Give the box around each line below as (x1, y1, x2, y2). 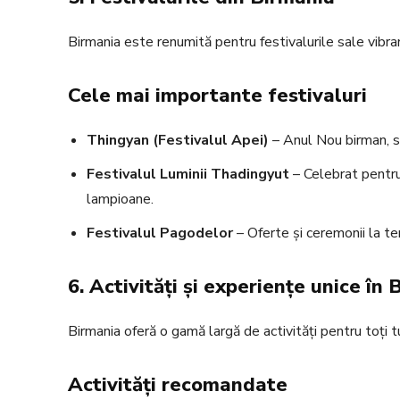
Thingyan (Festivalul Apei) (87, 130, 269, 151)
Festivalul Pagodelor (87, 223, 233, 244)
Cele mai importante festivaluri (68, 82, 367, 110)
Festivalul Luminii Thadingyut (87, 164, 289, 185)
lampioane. (87, 189, 154, 210)
